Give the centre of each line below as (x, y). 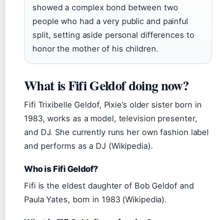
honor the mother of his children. (96, 49)
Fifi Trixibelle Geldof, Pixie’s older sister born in (113, 105)
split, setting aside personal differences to (113, 35)
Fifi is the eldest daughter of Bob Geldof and (109, 186)
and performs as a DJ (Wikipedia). (89, 146)
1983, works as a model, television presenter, (111, 118)
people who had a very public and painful (110, 21)
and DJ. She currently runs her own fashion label (117, 132)
